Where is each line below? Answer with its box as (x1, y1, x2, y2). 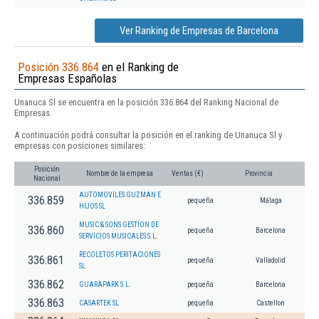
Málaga (259, 196, 282, 204)
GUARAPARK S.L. (79, 280, 131, 288)
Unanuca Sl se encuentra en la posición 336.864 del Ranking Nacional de (14, 97, 278, 108)
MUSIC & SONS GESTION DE (79, 220, 159, 229)
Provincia (245, 169, 273, 177)
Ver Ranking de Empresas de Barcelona (120, 24, 278, 38)
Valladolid (256, 256, 286, 264)
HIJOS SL (79, 202, 105, 210)
